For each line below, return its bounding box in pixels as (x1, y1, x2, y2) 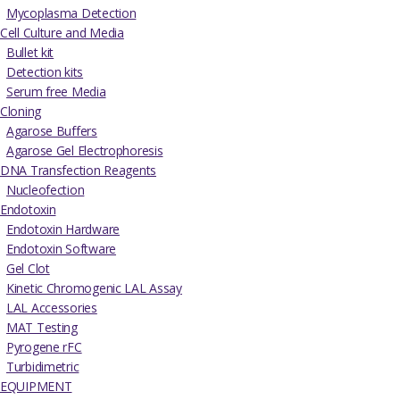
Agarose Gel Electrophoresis (6, 142, 163, 160)
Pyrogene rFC (6, 338, 82, 356)
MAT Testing (6, 319, 78, 337)
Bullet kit (6, 44, 54, 62)
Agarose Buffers (6, 122, 97, 140)
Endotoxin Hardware (6, 221, 120, 238)
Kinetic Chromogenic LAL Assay (6, 279, 182, 297)
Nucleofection (6, 181, 85, 199)
